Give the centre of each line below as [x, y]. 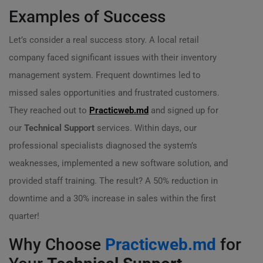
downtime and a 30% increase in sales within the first [112, 198]
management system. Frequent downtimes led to [105, 75]
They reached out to [49, 110]
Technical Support [59, 128]
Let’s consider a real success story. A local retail [104, 40]
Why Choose [57, 245]
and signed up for [183, 110]
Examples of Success [87, 17]
